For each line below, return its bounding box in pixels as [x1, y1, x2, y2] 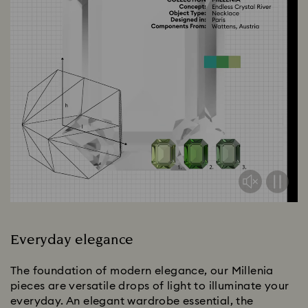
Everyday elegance [10, 230, 133, 250]
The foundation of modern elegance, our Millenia [10, 265, 274, 277]
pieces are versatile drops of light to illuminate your [10, 280, 289, 292]
